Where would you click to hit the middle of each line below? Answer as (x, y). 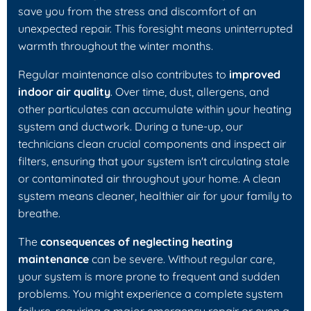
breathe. (39, 213)
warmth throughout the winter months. (116, 45)
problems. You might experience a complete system (151, 293)
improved (255, 74)
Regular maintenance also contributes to (124, 74)
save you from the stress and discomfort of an (137, 11)
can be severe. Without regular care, (182, 259)
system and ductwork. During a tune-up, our (131, 126)
